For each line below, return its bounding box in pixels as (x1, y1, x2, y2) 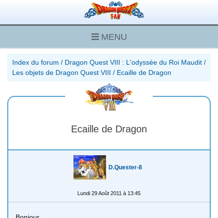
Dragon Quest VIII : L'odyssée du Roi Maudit (65, 58, 202, 66)
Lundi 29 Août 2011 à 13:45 (77, 190, 141, 196)
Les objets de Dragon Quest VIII (12, 68, 111, 76)
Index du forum (12, 58, 59, 66)
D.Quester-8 (108, 163, 142, 171)
